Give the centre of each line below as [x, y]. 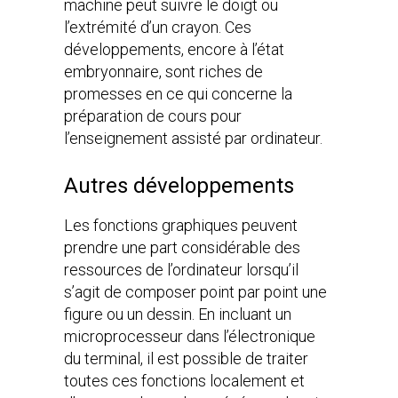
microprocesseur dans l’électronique [190, 336]
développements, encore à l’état [174, 49]
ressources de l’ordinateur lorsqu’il [181, 270]
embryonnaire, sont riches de [163, 72]
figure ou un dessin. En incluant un [178, 314]
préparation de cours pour [153, 116]
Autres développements [179, 186]
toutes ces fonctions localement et [184, 381]
